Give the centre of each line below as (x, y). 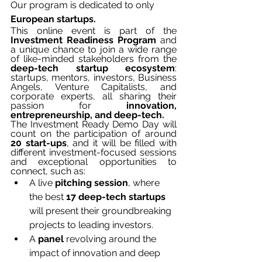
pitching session (92, 182)
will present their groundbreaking (101, 211)
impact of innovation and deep (96, 253)
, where (145, 182)
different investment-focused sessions (94, 152)
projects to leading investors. (91, 225)
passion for (51, 105)
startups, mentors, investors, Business (94, 77)
